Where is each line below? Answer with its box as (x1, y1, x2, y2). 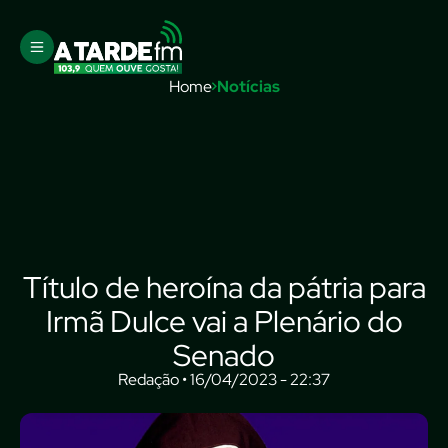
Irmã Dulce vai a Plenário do (45, 301, 403, 341)
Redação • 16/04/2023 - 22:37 (118, 369, 330, 390)
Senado (173, 335, 275, 375)
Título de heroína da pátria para (22, 267, 426, 307)
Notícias (216, 76, 280, 97)
